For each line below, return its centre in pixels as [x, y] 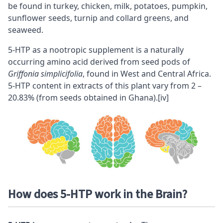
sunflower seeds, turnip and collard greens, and [98, 18]
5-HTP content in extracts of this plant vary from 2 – [105, 86]
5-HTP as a [29, 50]
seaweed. [26, 30]
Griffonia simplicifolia [45, 74]
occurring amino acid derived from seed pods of [99, 62]
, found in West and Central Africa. [147, 74]
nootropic [68, 50]
